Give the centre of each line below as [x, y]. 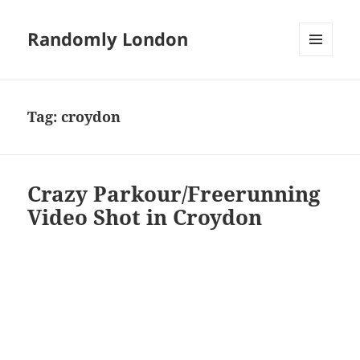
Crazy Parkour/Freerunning [174, 194]
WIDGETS [322, 90]
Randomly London [108, 39]
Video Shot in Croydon [145, 217]
